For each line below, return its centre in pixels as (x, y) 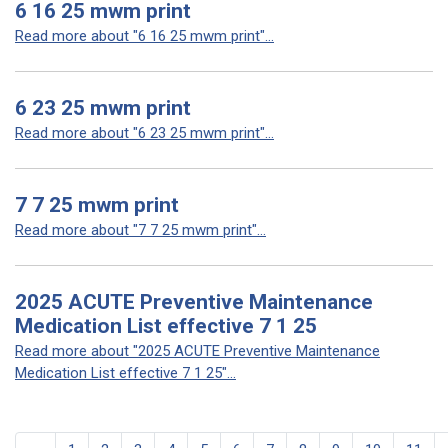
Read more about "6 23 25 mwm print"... (144, 133)
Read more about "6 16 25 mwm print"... (144, 36)
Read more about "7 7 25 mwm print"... (140, 230)
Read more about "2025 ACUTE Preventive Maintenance (197, 351)
